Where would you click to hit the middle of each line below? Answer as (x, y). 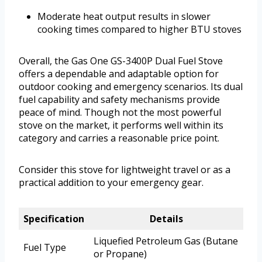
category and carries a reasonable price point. (119, 138)
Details (166, 218)
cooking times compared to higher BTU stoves (139, 29)
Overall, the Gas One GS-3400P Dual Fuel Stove (121, 61)
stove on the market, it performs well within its (121, 125)
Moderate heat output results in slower (124, 16)
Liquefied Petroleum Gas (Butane (166, 241)
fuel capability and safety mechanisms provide (119, 99)
